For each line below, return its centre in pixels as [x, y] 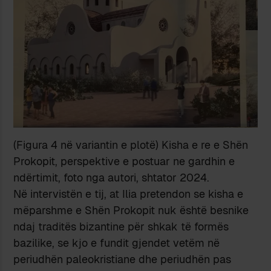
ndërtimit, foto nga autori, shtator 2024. [112, 178]
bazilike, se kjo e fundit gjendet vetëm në [117, 243]
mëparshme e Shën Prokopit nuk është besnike [131, 211]
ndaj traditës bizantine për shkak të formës [121, 227]
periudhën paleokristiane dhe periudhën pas [122, 260]
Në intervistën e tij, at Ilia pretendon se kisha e [129, 194]
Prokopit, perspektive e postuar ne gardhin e [124, 162]
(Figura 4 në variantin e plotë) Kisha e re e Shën [131, 145]
